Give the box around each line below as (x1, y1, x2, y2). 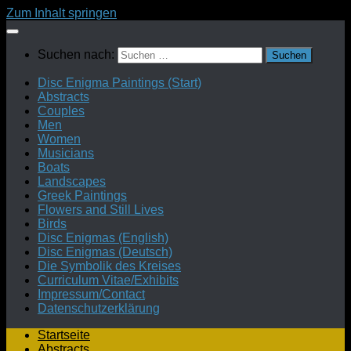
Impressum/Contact (38, 288, 145, 301)
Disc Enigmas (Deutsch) (38, 245, 172, 259)
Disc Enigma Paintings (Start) (38, 76, 201, 89)
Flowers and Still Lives (38, 203, 164, 216)
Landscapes (38, 175, 106, 188)
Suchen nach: (38, 48, 114, 61)
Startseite (38, 328, 90, 342)
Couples (38, 104, 85, 118)
